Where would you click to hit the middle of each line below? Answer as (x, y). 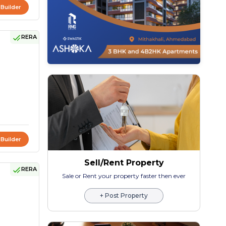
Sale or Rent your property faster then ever (124, 176)
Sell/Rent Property (124, 163)
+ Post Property (124, 196)
